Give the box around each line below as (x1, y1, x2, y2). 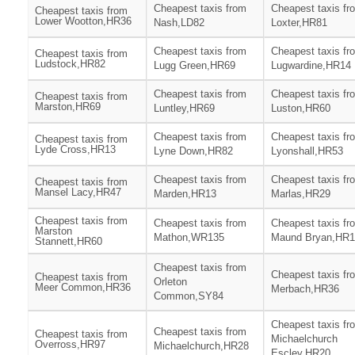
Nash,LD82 (154, 17, 204, 29)
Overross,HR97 (35, 338, 105, 351)
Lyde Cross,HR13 (35, 143, 116, 156)
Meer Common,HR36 (35, 281, 131, 294)
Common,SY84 (154, 290, 223, 303)
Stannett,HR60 (35, 235, 102, 248)
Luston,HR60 (271, 102, 330, 115)
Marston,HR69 (35, 101, 101, 113)
